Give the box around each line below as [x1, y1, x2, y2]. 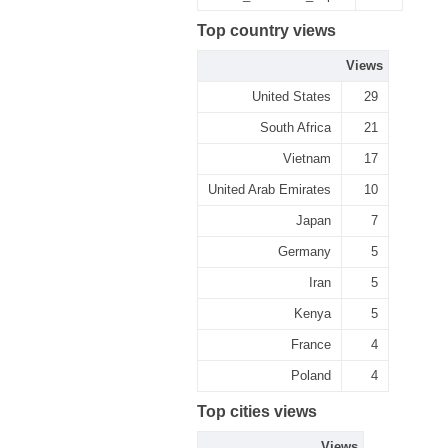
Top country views [197, 22, 336, 39]
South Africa [260, 120, 331, 135]
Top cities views [197, 403, 317, 420]
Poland [291, 368, 331, 383]
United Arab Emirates [208, 182, 331, 197]
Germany [278, 244, 331, 259]
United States [252, 89, 331, 104]
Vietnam [283, 151, 331, 166]
